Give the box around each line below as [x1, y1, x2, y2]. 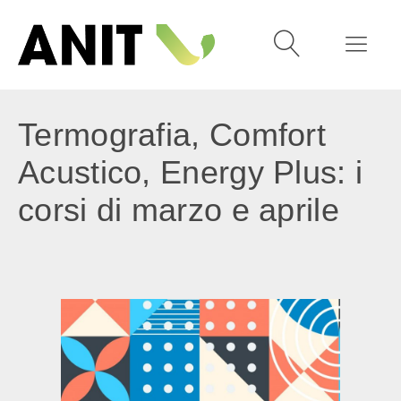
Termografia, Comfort [18, 116, 326, 153]
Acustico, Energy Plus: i [18, 154, 363, 191]
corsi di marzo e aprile [18, 192, 339, 228]
